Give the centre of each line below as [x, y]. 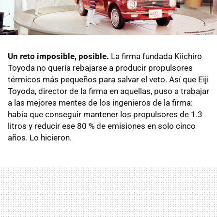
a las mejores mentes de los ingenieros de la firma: [100, 103]
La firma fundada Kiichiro [156, 56]
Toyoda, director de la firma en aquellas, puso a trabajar [108, 91]
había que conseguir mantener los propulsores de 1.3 [105, 115]
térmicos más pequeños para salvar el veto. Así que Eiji [108, 80]
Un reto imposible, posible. [59, 56]
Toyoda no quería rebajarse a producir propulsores [100, 68]
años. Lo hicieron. [40, 138]
